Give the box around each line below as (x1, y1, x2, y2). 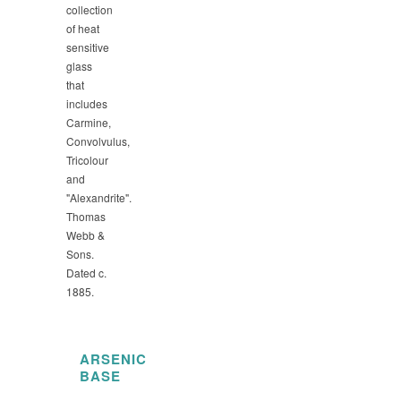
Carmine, (66, 115, 111, 130)
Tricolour (66, 152, 108, 167)
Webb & (66, 227, 105, 243)
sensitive (66, 39, 109, 55)
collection (66, 2, 113, 17)
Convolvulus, (66, 133, 130, 149)
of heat (66, 21, 99, 36)
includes (66, 96, 107, 111)
